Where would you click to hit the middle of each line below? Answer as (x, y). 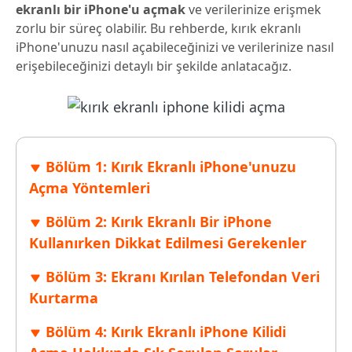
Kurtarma (64, 298)
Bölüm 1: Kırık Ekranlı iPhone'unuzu (171, 167)
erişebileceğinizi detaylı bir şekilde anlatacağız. (154, 66)
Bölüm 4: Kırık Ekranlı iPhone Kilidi (166, 332)
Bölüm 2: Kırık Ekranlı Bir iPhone (159, 222)
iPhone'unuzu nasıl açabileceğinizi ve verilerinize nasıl (175, 48)
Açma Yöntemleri (90, 188)
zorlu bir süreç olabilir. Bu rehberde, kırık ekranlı (158, 29)
